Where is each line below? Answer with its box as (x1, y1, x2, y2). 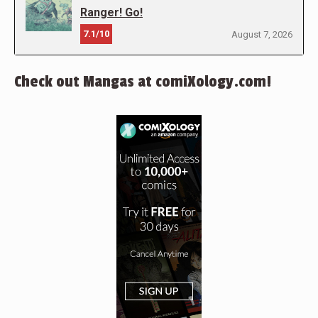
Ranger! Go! (80, 6, 143, 19)
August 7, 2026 (231, 29, 292, 40)
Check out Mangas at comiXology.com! (14, 72, 271, 91)
